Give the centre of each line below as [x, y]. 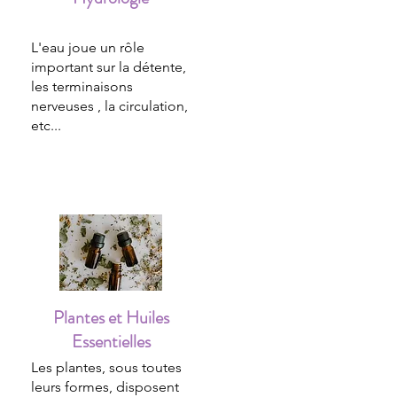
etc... [46, 125]
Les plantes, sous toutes [106, 367]
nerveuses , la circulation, [109, 106]
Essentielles [111, 342]
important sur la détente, [109, 67]
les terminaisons [82, 86]
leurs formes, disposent [105, 387]
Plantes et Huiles [111, 318]
